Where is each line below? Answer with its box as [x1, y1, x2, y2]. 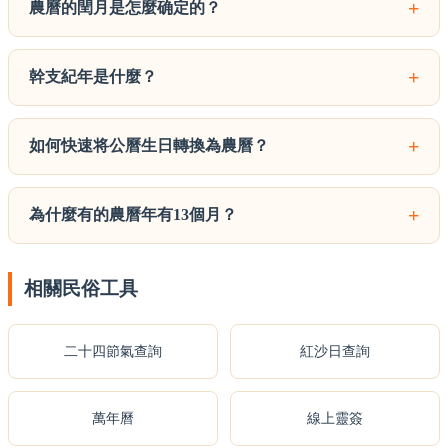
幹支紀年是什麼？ [29, 67, 157, 85]
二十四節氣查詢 [64, 343, 162, 359]
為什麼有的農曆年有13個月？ [29, 205, 237, 223]
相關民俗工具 [24, 277, 138, 299]
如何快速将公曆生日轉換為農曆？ [29, 136, 269, 154]
